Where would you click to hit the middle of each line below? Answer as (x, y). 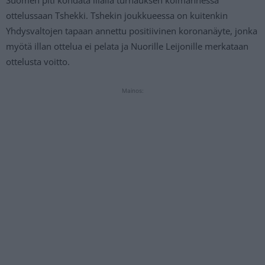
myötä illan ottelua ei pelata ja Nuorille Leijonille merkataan (127, 46)
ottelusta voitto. (38, 61)
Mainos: (132, 90)
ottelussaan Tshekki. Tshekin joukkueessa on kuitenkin (117, 15)
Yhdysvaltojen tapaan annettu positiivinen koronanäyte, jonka (132, 30)
